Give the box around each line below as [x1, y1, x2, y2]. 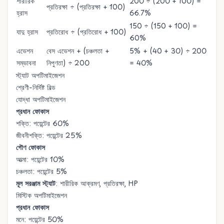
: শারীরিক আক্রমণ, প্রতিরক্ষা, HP [55, 178, 138, 188]
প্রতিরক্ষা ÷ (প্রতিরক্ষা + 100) [46, 1, 125, 12]
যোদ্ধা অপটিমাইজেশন [16, 94, 65, 104]
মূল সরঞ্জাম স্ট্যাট [16, 178, 55, 188]
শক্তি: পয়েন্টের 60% [16, 118, 69, 128]
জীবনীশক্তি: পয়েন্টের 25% [16, 130, 82, 140]
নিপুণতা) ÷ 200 [46, 57, 89, 68]
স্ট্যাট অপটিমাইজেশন [16, 70, 64, 80]
